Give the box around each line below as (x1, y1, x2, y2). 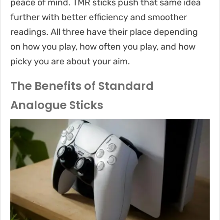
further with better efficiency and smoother (10, 11, 187, 23)
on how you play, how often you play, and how (10, 41, 195, 52)
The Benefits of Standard (10, 78, 154, 94)
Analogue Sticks (10, 97, 103, 113)
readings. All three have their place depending (10, 26, 198, 37)
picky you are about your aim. (10, 55, 130, 67)
